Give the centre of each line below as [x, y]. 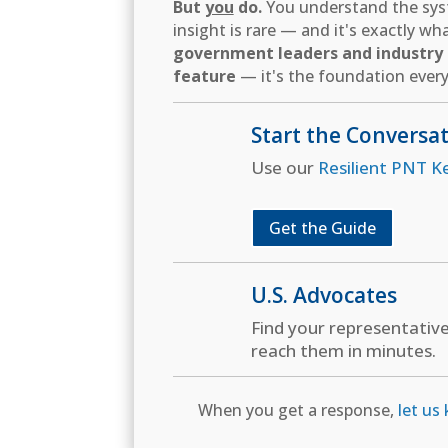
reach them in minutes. [343, 351]
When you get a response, [298, 410]
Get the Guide [322, 227]
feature [204, 75]
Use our [284, 167]
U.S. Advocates [323, 295]
